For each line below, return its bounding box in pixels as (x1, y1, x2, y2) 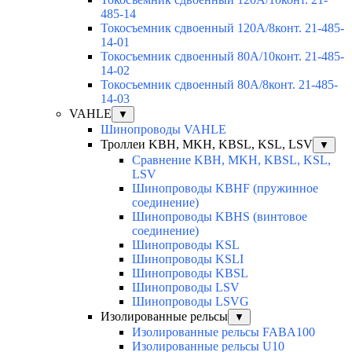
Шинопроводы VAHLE (101, 123, 226, 137)
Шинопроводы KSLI (132, 252, 244, 266)
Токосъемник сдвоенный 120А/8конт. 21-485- (101, 21, 344, 35)
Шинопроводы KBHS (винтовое (132, 210, 307, 224)
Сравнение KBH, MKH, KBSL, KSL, (132, 153, 331, 167)
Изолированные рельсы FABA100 (132, 325, 315, 339)
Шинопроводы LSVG (132, 295, 249, 309)
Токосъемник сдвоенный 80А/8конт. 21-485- (101, 78, 338, 92)
